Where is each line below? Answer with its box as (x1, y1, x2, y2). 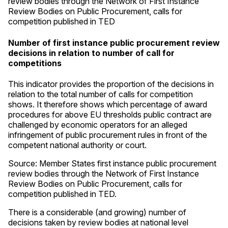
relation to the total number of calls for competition (8, 89, 193, 99)
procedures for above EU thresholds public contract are (8, 109, 212, 120)
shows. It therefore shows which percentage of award (8, 99, 207, 109)
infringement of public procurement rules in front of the (8, 129, 207, 140)
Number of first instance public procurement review (8, 37, 220, 48)
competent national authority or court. (8, 139, 147, 150)
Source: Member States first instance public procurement (8, 158, 216, 168)
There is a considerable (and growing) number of (8, 207, 186, 217)
